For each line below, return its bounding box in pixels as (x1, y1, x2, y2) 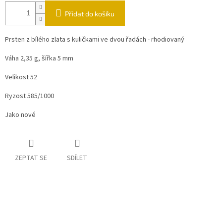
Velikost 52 (5, 72, 39, 83)
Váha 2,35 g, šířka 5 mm (5, 54, 75, 64)
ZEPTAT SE (15, 153, 47, 164)
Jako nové (5, 110, 37, 120)
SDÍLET (67, 153, 87, 164)
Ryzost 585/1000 (5, 91, 55, 102)
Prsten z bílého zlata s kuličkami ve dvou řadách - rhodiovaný (5, 35, 184, 45)
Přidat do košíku (65, 9, 114, 18)
